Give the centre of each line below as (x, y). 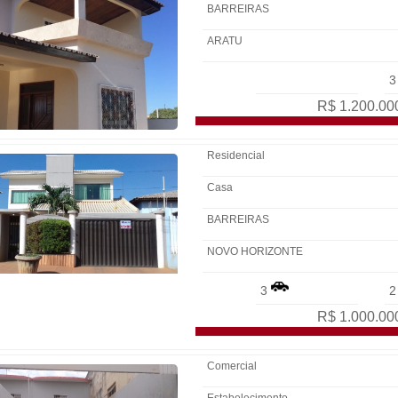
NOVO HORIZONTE (256, 251)
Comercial (232, 366)
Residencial (236, 155)
